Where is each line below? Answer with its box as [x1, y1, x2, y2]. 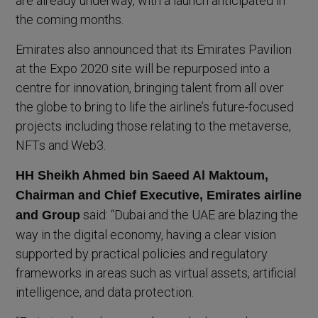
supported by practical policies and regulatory [16, 246, 268, 262]
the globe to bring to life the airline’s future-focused [16, 99, 295, 115]
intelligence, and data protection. [16, 285, 194, 300]
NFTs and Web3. [16, 138, 106, 153]
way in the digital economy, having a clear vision [16, 227, 277, 243]
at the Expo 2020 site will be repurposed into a [16, 61, 270, 77]
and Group [16, 208, 81, 223]
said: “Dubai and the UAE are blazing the [80, 207, 299, 223]
